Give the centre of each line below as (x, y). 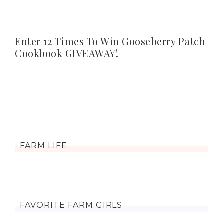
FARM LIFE (44, 146)
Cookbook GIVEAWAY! (67, 53)
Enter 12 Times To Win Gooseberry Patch (110, 41)
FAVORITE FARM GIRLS (71, 205)
